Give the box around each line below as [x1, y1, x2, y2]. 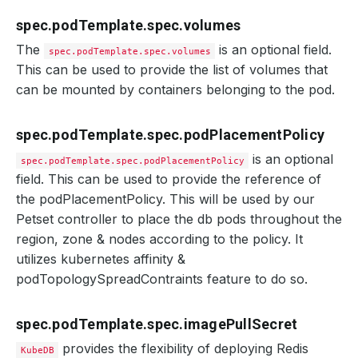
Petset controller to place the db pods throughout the [16, 211, 342, 227]
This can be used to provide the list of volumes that [16, 62, 328, 78]
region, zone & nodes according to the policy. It [16, 231, 303, 247]
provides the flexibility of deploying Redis [58, 340, 309, 356]
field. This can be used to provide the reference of [16, 171, 321, 187]
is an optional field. [215, 42, 332, 58]
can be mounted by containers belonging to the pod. [16, 82, 335, 97]
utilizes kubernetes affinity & [16, 251, 185, 267]
